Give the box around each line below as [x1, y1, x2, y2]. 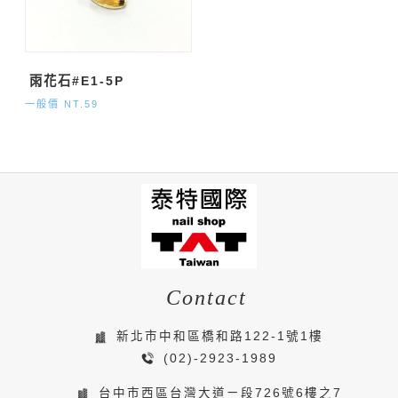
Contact [165, 285, 247, 309]
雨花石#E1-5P [29, 73, 125, 88]
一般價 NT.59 [25, 98, 99, 109]
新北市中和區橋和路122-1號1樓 [111, 330, 323, 344]
